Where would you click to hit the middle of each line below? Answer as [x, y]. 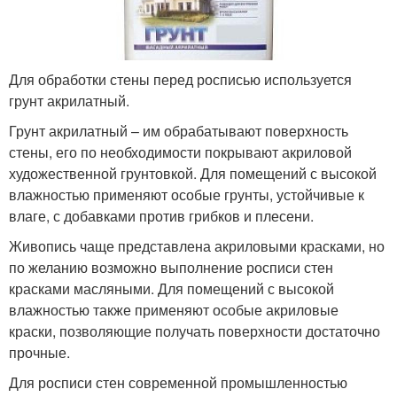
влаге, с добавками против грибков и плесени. [161, 216]
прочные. [39, 353]
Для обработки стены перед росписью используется [180, 80]
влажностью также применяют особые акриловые [174, 310]
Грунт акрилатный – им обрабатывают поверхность [179, 131]
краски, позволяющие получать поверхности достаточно [195, 331]
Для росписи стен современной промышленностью [178, 383]
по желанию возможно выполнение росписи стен [171, 268]
